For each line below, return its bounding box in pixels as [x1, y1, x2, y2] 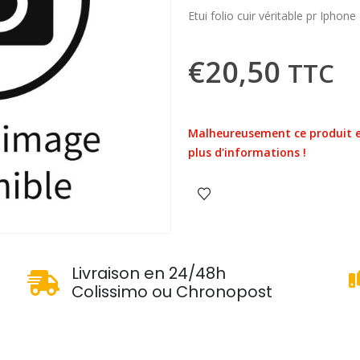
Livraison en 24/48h [71, 262, 226, 284]
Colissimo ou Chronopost [71, 280, 272, 303]
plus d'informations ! [188, 144, 306, 160]
